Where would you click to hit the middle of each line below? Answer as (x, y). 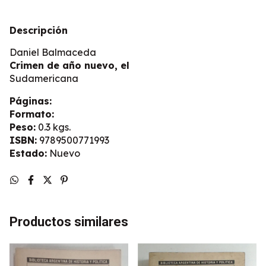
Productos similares (69, 222)
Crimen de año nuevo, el (69, 66)
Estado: (28, 153)
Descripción (39, 31)
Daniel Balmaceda (53, 53)
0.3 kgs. (53, 127)
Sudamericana (44, 79)
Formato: (32, 114)
